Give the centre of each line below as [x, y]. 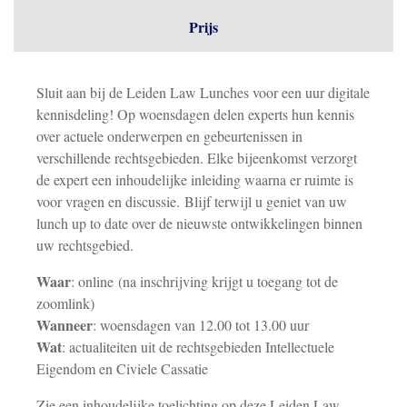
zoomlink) [65, 303]
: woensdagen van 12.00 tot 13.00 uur [201, 325]
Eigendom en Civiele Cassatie [122, 368]
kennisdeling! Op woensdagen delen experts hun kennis [195, 114]
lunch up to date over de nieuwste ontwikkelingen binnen [199, 223]
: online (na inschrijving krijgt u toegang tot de [204, 281]
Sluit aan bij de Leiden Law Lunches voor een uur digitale [203, 92]
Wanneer [65, 325]
